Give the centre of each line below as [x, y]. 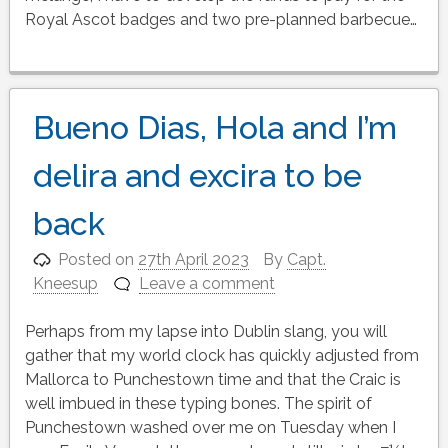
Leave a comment [207, 284]
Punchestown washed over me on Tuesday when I [210, 428]
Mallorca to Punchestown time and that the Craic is [212, 380]
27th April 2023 [194, 260]
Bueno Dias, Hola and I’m [214, 128]
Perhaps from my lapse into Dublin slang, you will [205, 332]
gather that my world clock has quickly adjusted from [221, 356]
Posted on [98, 260]
